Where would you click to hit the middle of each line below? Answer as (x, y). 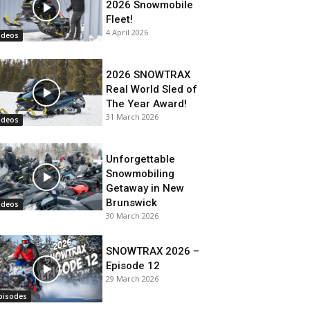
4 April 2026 (127, 32)
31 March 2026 (132, 116)
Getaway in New (145, 189)
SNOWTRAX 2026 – (153, 252)
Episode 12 (133, 266)
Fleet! (119, 19)
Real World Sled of (152, 89)
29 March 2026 (132, 279)
